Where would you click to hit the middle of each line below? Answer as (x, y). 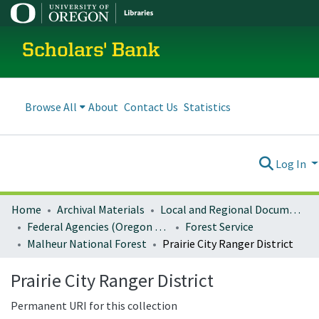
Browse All (51, 106)
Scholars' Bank (91, 51)
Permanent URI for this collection (94, 305)
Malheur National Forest (87, 244)
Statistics (207, 106)
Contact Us (151, 106)
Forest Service (219, 226)
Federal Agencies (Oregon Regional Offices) (160, 226)
